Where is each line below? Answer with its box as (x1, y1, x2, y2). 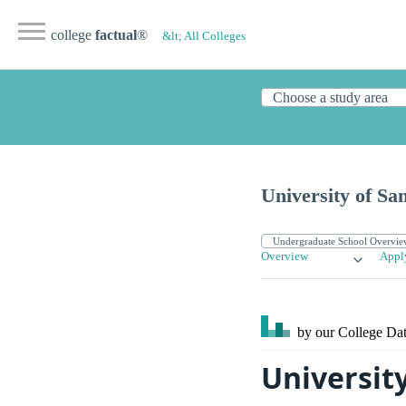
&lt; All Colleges (162, 30, 246, 43)
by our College (294, 324, 386, 341)
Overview (261, 250, 308, 264)
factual (95, 27, 137, 43)
